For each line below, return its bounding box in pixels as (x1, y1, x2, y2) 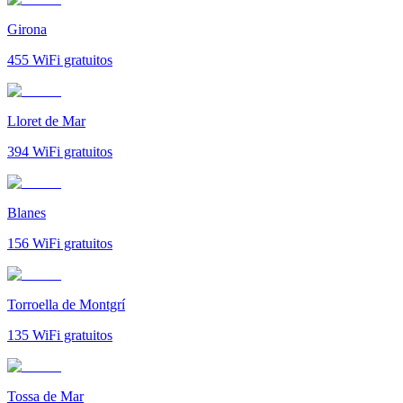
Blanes (7, 204, 46, 220)
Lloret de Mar (7, 112, 85, 129)
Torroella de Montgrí (7, 296, 125, 312)
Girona (7, 21, 47, 37)
